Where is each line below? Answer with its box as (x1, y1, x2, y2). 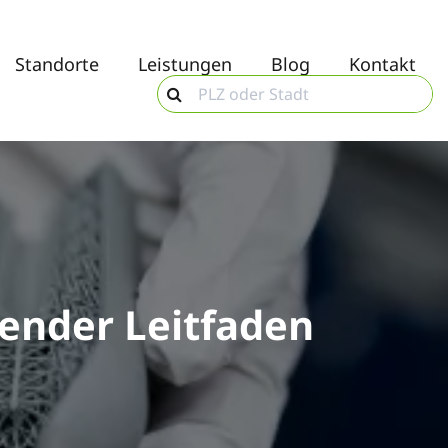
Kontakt (348, 52, 416, 76)
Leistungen (137, 52, 232, 76)
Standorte (14, 52, 99, 76)
